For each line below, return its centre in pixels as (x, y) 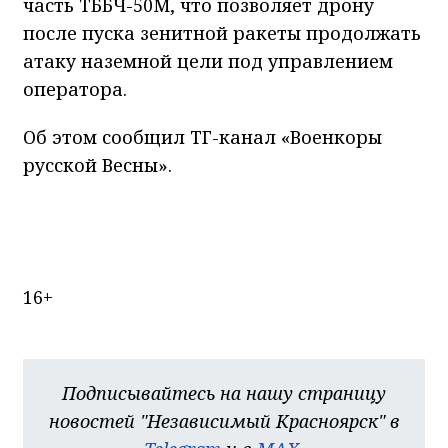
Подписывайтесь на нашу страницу (224, 393)
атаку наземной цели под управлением (208, 61)
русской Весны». (97, 165)
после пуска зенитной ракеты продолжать (222, 33)
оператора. (75, 89)
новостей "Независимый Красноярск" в (224, 421)
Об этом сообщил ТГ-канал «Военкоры (202, 137)
